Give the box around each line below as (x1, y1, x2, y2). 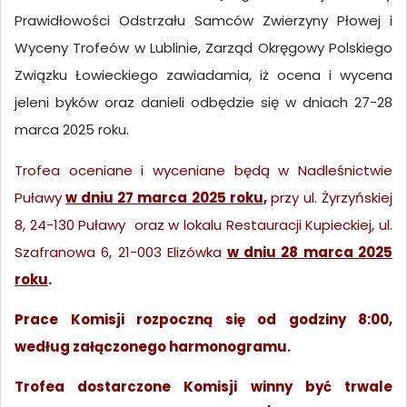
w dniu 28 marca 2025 (226, 242, 392, 262)
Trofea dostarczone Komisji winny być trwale (15, 377, 392, 397)
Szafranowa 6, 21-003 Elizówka (15, 242, 223, 262)
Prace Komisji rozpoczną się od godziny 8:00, (15, 309, 392, 329)
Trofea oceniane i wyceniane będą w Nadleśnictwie (15, 160, 392, 180)
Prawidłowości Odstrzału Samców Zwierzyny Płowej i (15, 11, 392, 31)
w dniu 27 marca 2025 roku (65, 187, 263, 207)
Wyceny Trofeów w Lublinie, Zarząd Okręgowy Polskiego (15, 38, 392, 58)
